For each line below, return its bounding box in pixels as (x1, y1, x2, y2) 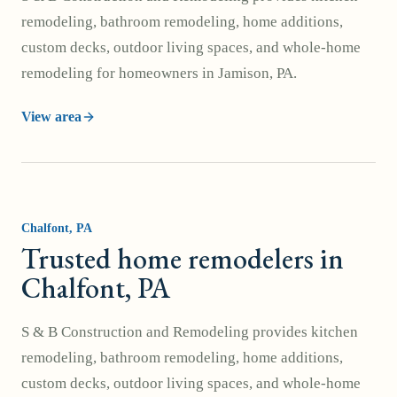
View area (21, 109, 82, 124)
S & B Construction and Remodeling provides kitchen (21, 323, 358, 340)
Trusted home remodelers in (21, 240, 344, 277)
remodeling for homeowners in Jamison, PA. (21, 65, 297, 82)
